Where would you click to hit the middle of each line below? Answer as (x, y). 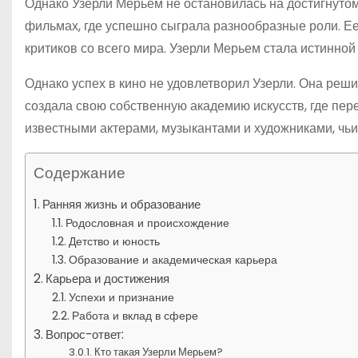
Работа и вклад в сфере (135, 315)
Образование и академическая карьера (173, 259)
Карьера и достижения (108, 278)
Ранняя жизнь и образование (122, 204)
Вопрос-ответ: (85, 334)
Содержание (80, 173)
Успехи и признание (121, 297)
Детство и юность (114, 241)
